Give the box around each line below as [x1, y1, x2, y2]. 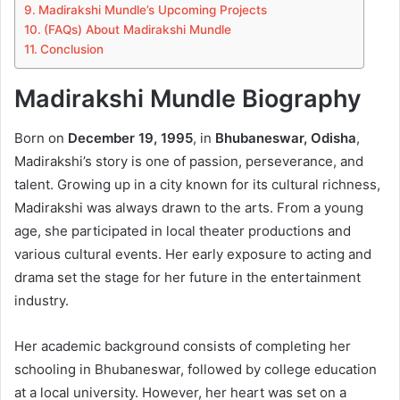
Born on [14, 129, 68, 147]
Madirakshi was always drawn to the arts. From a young [14, 199, 363, 217]
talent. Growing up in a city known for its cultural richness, [14, 176, 380, 194]
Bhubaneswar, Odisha [215, 129, 356, 147]
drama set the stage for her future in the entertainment [14, 269, 361, 287]
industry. [14, 292, 69, 310]
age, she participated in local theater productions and [14, 222, 351, 240]
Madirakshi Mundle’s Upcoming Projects [37, 2, 267, 17]
